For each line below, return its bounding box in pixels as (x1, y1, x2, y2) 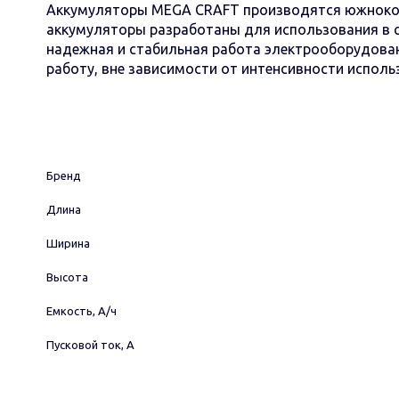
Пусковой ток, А (46, 338, 134, 351)
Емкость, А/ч (46, 305, 117, 317)
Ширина (46, 237, 90, 249)
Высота (46, 271, 88, 283)
